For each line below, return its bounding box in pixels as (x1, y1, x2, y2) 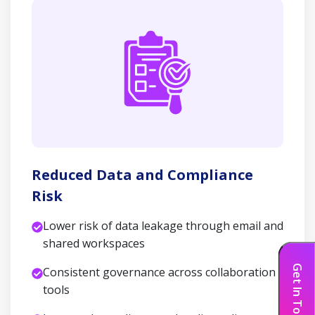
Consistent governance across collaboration (43, 264, 276, 280)
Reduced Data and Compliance (32, 165, 253, 184)
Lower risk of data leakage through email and (43, 218, 283, 233)
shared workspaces (43, 236, 145, 251)
